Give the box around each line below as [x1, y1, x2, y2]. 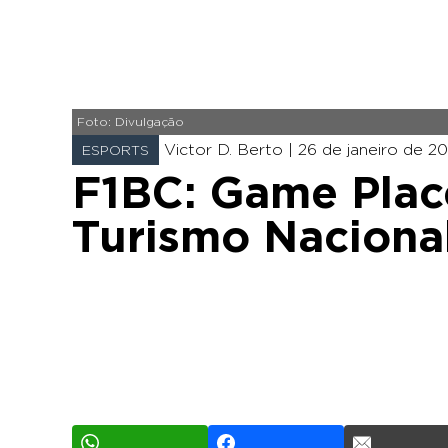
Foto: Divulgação [77, 116, 184, 128]
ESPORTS [82, 144, 149, 158]
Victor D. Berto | [164, 142, 298, 158]
